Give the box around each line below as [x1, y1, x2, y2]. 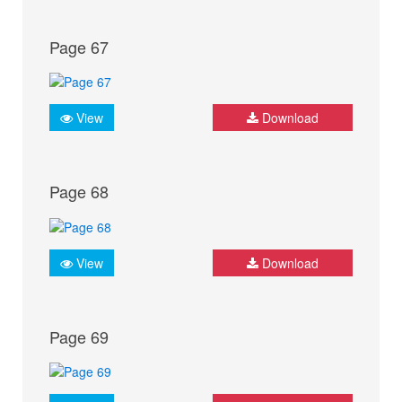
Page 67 [49, 35, 109, 59]
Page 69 [49, 324, 109, 348]
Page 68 [49, 179, 109, 204]
